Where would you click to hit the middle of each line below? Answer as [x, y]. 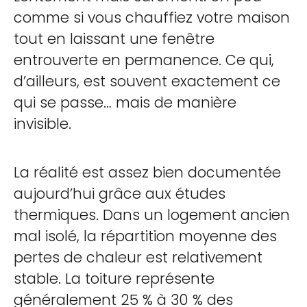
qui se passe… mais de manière [125, 102]
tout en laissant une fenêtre [114, 39]
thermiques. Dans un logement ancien [152, 215]
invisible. [42, 124]
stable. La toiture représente [114, 279]
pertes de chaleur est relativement [138, 257]
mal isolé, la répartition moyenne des [145, 236]
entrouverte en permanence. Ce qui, [144, 60]
